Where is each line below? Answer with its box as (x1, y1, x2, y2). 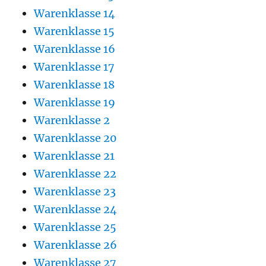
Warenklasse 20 (33, 131, 117, 145)
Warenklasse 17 (33, 59, 115, 74)
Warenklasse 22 (33, 166, 116, 180)
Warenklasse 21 (33, 148, 115, 163)
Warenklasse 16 (33, 42, 115, 56)
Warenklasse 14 (33, 6, 115, 20)
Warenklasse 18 (33, 77, 115, 91)
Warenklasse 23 (33, 184, 116, 198)
